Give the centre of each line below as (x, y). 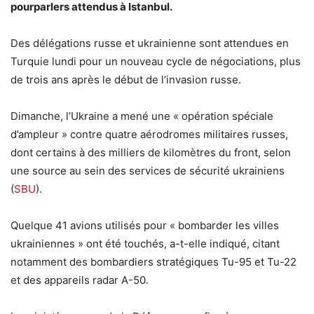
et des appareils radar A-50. (80, 280)
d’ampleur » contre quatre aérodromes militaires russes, (149, 135)
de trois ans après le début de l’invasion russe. (126, 80)
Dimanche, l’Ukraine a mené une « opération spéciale (142, 116)
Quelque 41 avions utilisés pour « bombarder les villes (145, 226)
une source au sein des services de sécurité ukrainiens (148, 171)
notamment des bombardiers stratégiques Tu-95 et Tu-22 (153, 262)
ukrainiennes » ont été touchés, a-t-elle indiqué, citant (145, 244)
